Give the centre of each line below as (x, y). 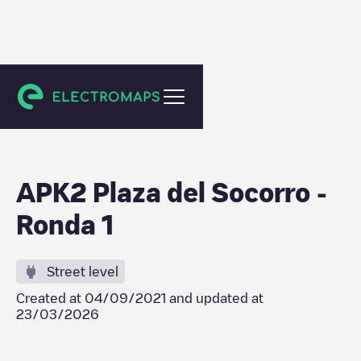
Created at (50, 298)
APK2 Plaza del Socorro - (172, 192)
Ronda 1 (65, 224)
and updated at (215, 298)
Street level (83, 272)
